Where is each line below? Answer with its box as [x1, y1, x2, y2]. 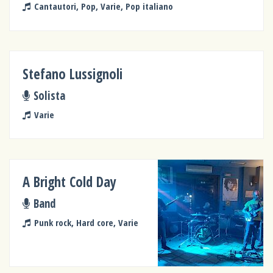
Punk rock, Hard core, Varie [34, 216, 138, 229]
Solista [33, 88, 65, 103]
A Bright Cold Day [23, 172, 117, 191]
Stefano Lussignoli [23, 64, 123, 83]
